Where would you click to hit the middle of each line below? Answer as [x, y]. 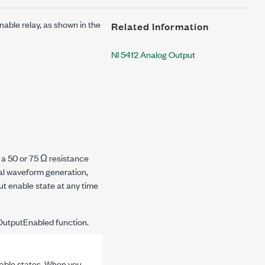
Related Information [160, 26]
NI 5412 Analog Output [153, 54]
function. [71, 222]
